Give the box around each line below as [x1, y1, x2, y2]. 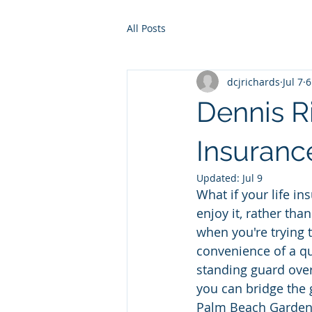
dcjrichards [227, 75, 280, 88]
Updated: [196, 171, 242, 185]
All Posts [127, 21, 166, 35]
